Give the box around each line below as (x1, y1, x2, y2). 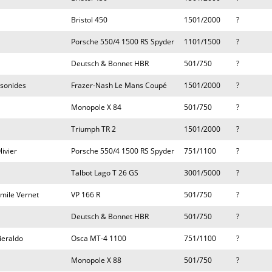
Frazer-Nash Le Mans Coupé (71, 80, 167, 90)
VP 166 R (71, 189, 100, 200)
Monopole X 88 (71, 255, 121, 265)
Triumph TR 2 (71, 124, 116, 134)
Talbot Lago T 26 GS (71, 168, 138, 178)
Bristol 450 (71, 15, 107, 25)
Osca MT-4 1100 (71, 233, 126, 243)
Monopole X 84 (71, 102, 121, 112)
